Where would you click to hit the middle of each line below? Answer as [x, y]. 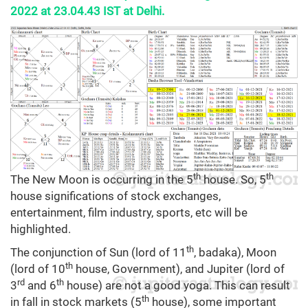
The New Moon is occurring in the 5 [102, 180]
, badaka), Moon [235, 253]
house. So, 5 [233, 180]
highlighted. [41, 229]
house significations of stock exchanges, [115, 196]
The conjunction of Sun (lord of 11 [98, 253]
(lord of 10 [38, 269]
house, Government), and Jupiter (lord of [179, 269]
